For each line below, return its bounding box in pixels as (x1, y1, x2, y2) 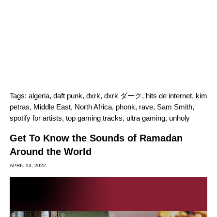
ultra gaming (126, 114, 165, 123)
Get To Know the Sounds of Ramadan (10, 133, 183, 144)
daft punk (53, 92, 82, 100)
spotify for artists (10, 114, 62, 123)
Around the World (10, 146, 92, 157)
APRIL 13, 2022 (10, 163, 46, 169)
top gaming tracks (66, 114, 123, 123)
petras (10, 103, 30, 111)
